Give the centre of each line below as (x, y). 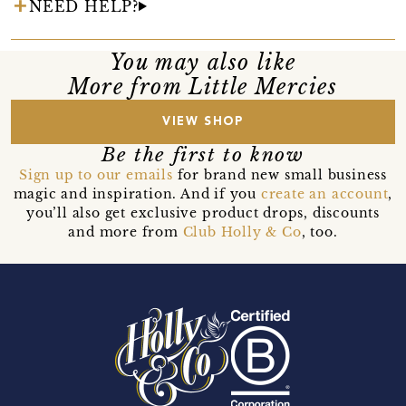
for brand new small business (280, 174)
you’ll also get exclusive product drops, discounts (203, 213)
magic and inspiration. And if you (137, 193)
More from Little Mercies (203, 87)
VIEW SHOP (203, 121)
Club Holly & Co (242, 232)
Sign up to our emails (96, 174)
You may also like (203, 62)
